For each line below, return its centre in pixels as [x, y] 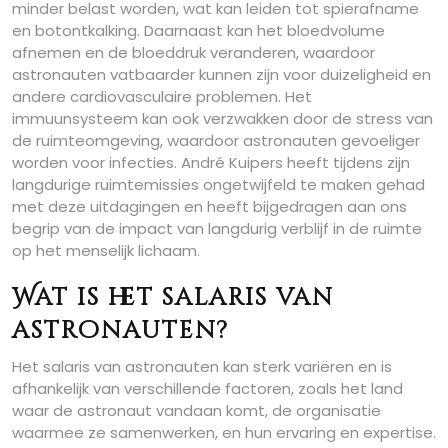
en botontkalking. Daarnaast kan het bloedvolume [198, 30]
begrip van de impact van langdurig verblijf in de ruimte [217, 228]
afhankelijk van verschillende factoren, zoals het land [207, 388]
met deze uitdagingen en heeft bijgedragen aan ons [209, 206]
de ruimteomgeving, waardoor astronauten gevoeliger [216, 140]
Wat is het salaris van [173, 297]
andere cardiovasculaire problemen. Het [162, 96]
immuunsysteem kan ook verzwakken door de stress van [222, 118]
